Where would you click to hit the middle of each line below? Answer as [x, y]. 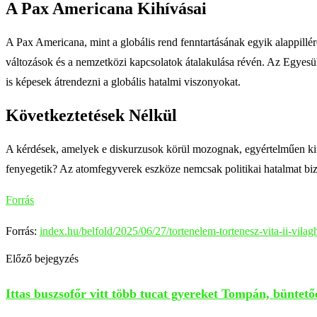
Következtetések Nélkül [91, 115]
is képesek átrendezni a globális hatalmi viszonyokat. [123, 81]
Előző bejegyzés [42, 258]
